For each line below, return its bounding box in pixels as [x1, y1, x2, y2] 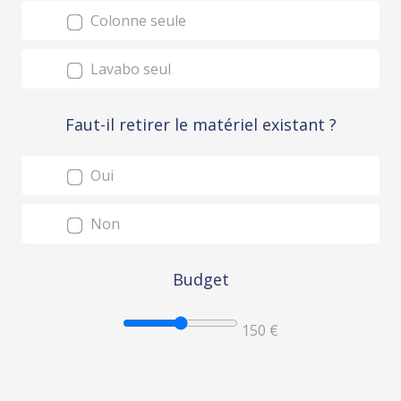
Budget [172, 269, 229, 290]
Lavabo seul [87, 59, 171, 79]
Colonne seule [87, 11, 186, 30]
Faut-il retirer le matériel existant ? [64, 114, 337, 135]
